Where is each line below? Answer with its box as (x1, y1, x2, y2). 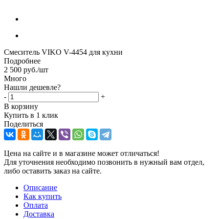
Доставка (23, 209, 54, 218)
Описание (23, 183, 57, 192)
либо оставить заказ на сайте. (4, 166, 102, 175)
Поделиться (4, 119, 43, 128)
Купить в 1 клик (4, 110, 58, 119)
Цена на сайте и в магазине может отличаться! (4, 149, 159, 157)
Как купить (23, 192, 62, 200)
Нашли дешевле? (4, 83, 61, 91)
